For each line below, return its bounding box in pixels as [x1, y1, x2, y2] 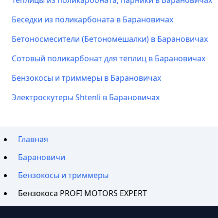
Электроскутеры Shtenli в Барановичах [12, 92, 160, 103]
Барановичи [18, 152, 66, 163]
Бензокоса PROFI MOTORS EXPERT [18, 187, 147, 199]
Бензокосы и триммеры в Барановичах [12, 73, 161, 83]
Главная [18, 134, 49, 145]
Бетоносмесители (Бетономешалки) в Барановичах [12, 34, 208, 44]
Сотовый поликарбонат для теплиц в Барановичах [12, 53, 205, 64]
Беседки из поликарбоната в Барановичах [12, 14, 173, 25]
